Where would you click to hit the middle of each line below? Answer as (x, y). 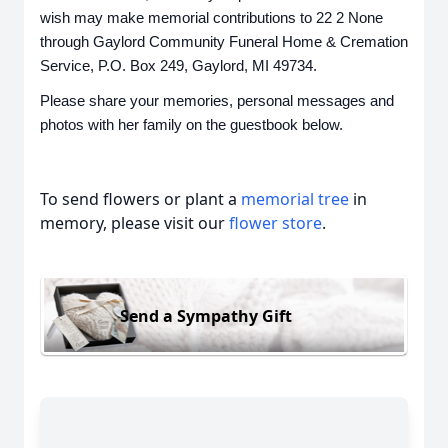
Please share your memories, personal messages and (217, 100)
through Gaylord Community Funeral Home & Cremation (224, 41)
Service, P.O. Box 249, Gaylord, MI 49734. (178, 65)
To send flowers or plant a (140, 199)
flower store (275, 223)
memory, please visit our (134, 223)
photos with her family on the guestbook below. (191, 124)
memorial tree (295, 199)
